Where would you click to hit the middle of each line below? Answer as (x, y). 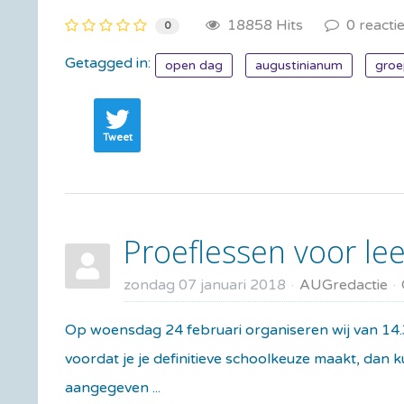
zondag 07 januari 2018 (205, 285)
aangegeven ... (113, 387)
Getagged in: (108, 63)
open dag (194, 65)
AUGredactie (344, 285)
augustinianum (299, 65)
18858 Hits (262, 25)
